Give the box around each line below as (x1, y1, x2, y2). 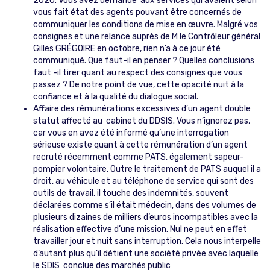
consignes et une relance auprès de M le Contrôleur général (33, 31, 260, 42)
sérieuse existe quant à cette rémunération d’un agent (33, 139, 248, 150)
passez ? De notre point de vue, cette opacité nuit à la (33, 79, 244, 90)
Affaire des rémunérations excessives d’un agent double (33, 103, 251, 114)
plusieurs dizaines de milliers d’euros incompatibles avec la (33, 212, 258, 222)
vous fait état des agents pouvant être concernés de (33, 7, 242, 17)
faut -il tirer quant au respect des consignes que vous (33, 67, 242, 78)
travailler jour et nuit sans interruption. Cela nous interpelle (33, 236, 261, 246)
